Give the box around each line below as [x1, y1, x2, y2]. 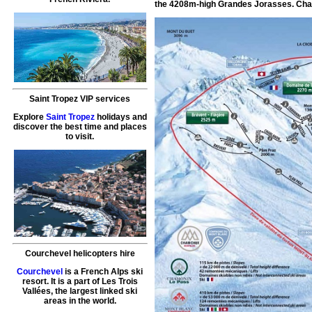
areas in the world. [43, 296, 116, 306]
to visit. [65, 132, 95, 142]
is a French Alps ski [63, 267, 143, 277]
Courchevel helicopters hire [24, 249, 135, 259]
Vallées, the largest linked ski [22, 286, 138, 297]
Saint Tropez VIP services [29, 94, 131, 104]
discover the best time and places [13, 122, 147, 132]
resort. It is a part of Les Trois [22, 276, 138, 287]
